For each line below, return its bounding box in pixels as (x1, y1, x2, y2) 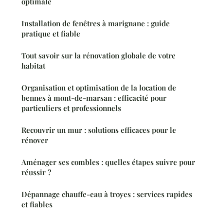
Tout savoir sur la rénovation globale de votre (21, 51, 176, 61)
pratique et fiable (21, 29, 80, 39)
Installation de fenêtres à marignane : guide (21, 18, 170, 29)
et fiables (21, 200, 53, 210)
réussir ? (21, 167, 51, 178)
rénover (21, 135, 48, 145)
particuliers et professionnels (21, 103, 121, 113)
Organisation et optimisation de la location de (21, 83, 176, 93)
